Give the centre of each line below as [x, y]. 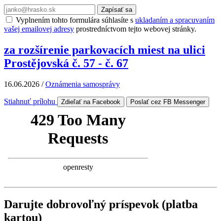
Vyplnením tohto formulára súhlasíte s [74, 20]
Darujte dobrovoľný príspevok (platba [101, 204]
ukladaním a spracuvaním [175, 20]
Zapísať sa [117, 10]
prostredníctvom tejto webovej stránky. [135, 29]
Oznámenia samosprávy [83, 84]
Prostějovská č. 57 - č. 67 [66, 63]
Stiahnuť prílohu [31, 102]
